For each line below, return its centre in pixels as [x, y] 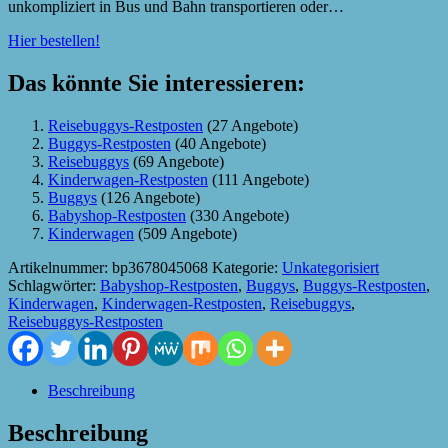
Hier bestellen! [54, 40]
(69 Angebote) [176, 161]
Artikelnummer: [60, 267]
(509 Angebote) [185, 233]
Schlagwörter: [54, 285]
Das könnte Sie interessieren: [156, 82]
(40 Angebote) [218, 143]
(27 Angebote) [250, 125]
